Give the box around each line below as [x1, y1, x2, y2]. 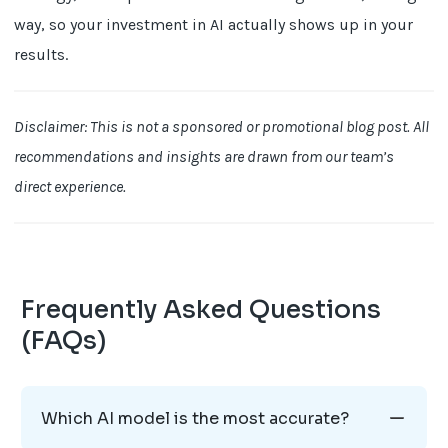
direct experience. [14, 176, 127, 196]
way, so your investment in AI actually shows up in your [14, 14, 414, 34]
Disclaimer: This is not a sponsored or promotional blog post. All [14, 116, 430, 136]
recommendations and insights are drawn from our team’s [14, 146, 395, 166]
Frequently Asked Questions [20, 293, 381, 325]
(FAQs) [20, 324, 107, 356]
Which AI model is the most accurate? [40, 407, 349, 429]
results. [14, 44, 69, 64]
